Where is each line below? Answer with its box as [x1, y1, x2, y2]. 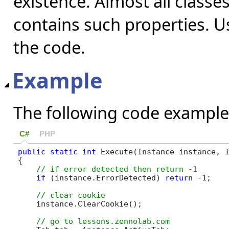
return [165, 173, 193, 182]
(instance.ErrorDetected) [45, 173, 165, 182]
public [17, 147, 45, 156]
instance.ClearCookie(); [17, 199, 142, 208]
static [50, 147, 78, 156]
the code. [13, 36, 85, 59]
